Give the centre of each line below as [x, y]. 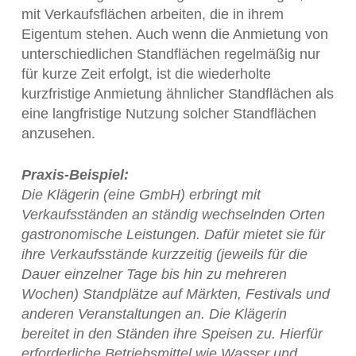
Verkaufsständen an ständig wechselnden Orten [173, 215]
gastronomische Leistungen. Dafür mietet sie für [173, 234]
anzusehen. [58, 133]
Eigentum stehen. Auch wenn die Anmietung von [174, 34]
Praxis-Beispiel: [75, 175]
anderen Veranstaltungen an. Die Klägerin [154, 314]
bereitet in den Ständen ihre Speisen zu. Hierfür [172, 334]
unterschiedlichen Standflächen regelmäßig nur [170, 54]
